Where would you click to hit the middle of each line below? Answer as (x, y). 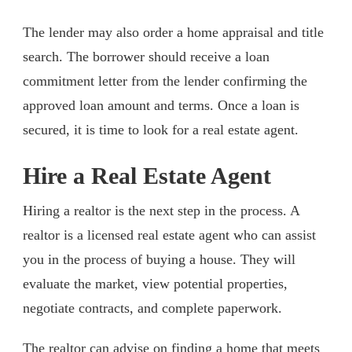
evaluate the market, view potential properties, (155, 283)
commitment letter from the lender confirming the (165, 81)
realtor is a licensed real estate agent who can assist (169, 235)
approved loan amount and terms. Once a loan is (161, 105)
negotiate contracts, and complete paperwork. (154, 308)
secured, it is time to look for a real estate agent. (165, 129)
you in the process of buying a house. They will (159, 259)
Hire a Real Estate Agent (147, 176)
